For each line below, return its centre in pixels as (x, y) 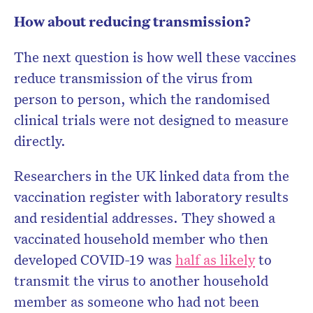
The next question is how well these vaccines (155, 57)
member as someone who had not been (137, 301)
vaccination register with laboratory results (151, 197)
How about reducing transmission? (132, 22)
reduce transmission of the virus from (133, 78)
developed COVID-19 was (95, 260)
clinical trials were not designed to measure (151, 120)
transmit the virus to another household (141, 281)
